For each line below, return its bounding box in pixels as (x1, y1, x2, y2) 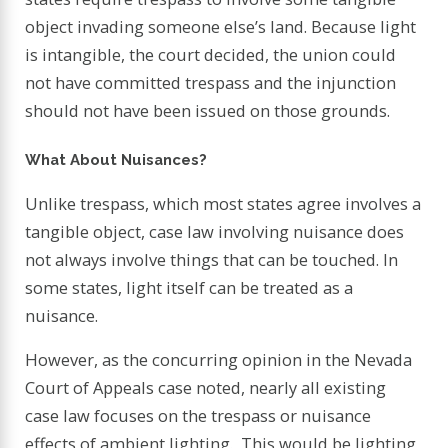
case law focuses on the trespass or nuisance (25, 403, 372, 427)
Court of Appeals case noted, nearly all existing (25, 375, 387, 399)
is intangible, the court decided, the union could (25, 43, 397, 67)
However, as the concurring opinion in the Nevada (25, 347, 413, 371)
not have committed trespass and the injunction (25, 71, 397, 95)
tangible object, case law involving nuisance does (25, 219, 405, 243)
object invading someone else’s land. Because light (25, 15, 417, 39)
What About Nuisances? (25, 150, 208, 168)
